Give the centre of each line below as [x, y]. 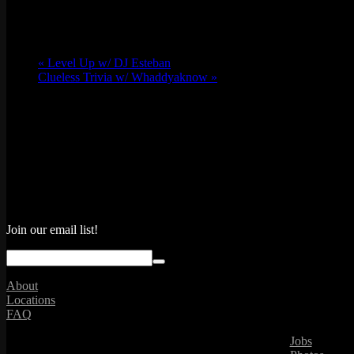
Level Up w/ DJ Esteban [107, 63]
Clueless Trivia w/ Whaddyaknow [124, 77]
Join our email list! [52, 230]
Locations [31, 300]
